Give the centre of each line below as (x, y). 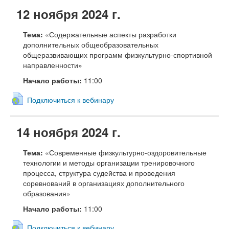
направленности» (53, 65)
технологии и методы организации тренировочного (109, 162)
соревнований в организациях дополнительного (104, 183)
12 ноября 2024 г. (68, 14)
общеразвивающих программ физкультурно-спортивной (118, 54)
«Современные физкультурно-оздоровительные (126, 152)
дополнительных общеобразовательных (91, 44)
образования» (48, 193)
